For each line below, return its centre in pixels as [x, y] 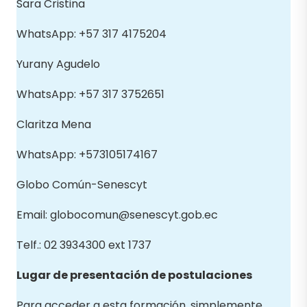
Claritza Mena [54, 124]
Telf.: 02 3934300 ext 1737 [84, 245]
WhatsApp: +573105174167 [87, 154]
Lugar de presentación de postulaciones [134, 275]
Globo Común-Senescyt [82, 184]
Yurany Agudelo [58, 64]
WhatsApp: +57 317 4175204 [91, 34]
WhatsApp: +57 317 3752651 [90, 94]
